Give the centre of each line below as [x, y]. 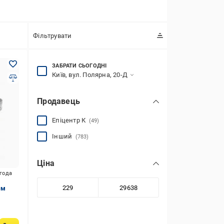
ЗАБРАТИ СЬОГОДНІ [79, 66]
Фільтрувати [52, 35]
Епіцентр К [70, 120]
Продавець [58, 101]
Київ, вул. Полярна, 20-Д [90, 75]
